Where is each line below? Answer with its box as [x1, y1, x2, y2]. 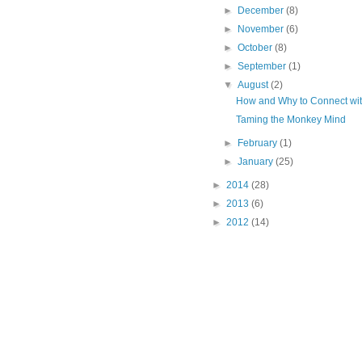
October [238, 42, 276, 54]
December [238, 5, 287, 17]
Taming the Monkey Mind [235, 114, 346, 126]
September [238, 61, 289, 73]
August [238, 79, 271, 91]
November [238, 23, 287, 36]
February [238, 137, 280, 149]
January [238, 156, 276, 168]
